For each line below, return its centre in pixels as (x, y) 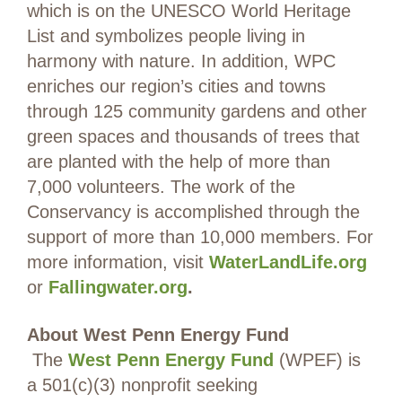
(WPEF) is (317, 360)
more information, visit (115, 262)
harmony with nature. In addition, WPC (181, 61)
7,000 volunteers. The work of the (161, 187)
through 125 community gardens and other (197, 112)
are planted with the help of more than (179, 162)
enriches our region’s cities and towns (176, 87)
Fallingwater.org (118, 288)
